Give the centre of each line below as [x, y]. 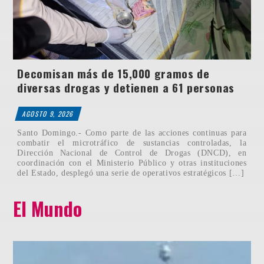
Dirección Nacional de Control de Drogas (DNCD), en [132, 152]
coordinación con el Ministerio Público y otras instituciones [132, 162]
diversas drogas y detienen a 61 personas [126, 88]
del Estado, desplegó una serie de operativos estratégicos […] [131, 172]
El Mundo [48, 208]
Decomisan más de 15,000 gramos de [113, 74]
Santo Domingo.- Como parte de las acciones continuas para [132, 132]
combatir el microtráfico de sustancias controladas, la [132, 142]
